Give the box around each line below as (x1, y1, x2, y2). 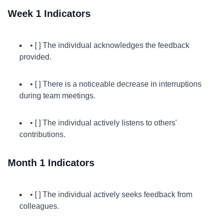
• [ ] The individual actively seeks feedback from (30, 190, 192, 199)
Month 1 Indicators (8, 157, 94, 168)
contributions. (19, 130, 65, 139)
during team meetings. (19, 92, 95, 100)
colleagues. (19, 202, 59, 210)
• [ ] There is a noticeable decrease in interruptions (30, 80, 201, 88)
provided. (19, 53, 51, 61)
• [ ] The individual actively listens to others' (30, 119, 177, 127)
